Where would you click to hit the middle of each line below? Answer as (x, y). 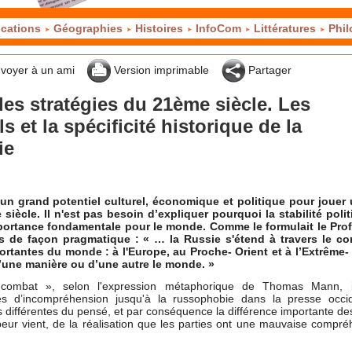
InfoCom (218, 29)
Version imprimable (160, 70)
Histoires (159, 29)
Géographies (88, 29)
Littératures (285, 29)
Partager (268, 70)
